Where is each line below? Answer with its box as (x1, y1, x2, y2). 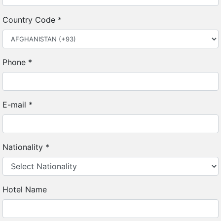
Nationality (2, 142, 45, 152)
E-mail (2, 100, 29, 110)
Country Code (2, 15, 58, 25)
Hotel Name (2, 184, 47, 194)
